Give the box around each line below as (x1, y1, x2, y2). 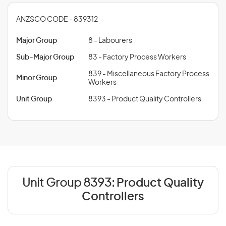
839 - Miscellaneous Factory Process (88, 71, 209, 78)
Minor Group (16, 75, 57, 82)
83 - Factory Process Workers (88, 54, 186, 61)
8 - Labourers (88, 37, 132, 44)
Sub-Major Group (16, 54, 74, 61)
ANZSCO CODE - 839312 (16, 16, 98, 23)
